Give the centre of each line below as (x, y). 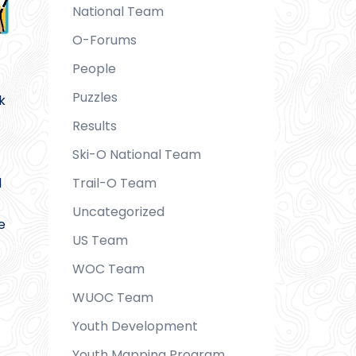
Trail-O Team (114, 183)
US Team (100, 240)
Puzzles (95, 97)
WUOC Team (113, 297)
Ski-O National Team (137, 154)
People (94, 68)
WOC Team (108, 269)
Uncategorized (118, 211)
